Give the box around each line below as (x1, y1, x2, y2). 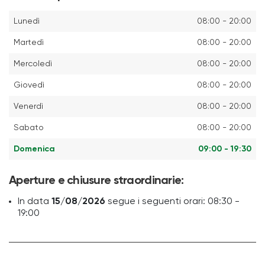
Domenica (14, 144, 55, 153)
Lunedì (14, 17, 40, 25)
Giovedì (14, 80, 44, 89)
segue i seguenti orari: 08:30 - (105, 196, 240, 206)
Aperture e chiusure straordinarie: (9, 174, 184, 187)
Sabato (14, 123, 44, 132)
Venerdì (14, 102, 43, 111)
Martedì (14, 38, 44, 47)
